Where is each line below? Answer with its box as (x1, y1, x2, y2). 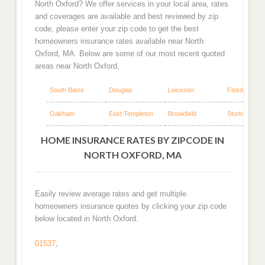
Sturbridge (227, 109, 257, 117)
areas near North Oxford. (34, 62, 119, 71)
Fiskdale (227, 86, 251, 93)
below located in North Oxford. (34, 214, 138, 223)
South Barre (49, 86, 84, 93)
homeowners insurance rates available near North (34, 37, 203, 46)
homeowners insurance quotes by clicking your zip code (34, 201, 227, 211)
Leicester (167, 86, 195, 93)
